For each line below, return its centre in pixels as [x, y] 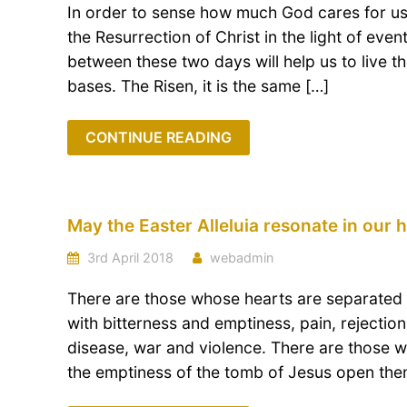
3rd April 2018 [129, 258]
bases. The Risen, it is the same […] [198, 86]
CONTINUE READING [159, 137]
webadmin [242, 258]
